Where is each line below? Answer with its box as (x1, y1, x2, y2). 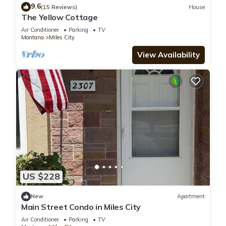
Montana (21, 34, 44, 41)
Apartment (177, 193, 205, 200)
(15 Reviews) (41, 3, 77, 11)
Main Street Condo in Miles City (21, 201, 141, 212)
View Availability (137, 50, 200, 60)
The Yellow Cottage (21, 12, 98, 23)
